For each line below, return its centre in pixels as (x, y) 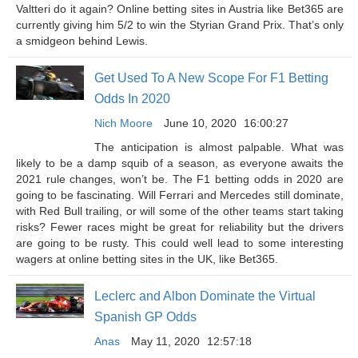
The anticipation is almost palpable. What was (219, 147)
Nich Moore (123, 123)
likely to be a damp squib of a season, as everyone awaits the (180, 163)
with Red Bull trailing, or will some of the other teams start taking (180, 211)
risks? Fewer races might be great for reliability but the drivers (180, 227)
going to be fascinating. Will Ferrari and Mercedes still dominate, (180, 195)
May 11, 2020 (165, 341)
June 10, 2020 (200, 123)
